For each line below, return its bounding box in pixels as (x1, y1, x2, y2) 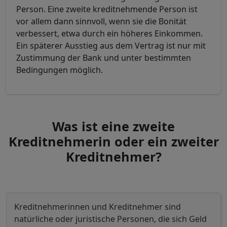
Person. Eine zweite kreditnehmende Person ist (16, 4, 198, 15)
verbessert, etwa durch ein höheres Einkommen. (16, 28, 203, 39)
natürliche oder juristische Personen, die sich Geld (14, 213, 207, 224)
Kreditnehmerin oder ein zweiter (8, 133, 219, 150)
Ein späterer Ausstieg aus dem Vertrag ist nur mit (16, 40, 206, 51)
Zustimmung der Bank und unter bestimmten (16, 52, 191, 63)
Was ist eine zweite (52, 118, 175, 135)
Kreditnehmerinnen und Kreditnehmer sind (14, 201, 181, 212)
